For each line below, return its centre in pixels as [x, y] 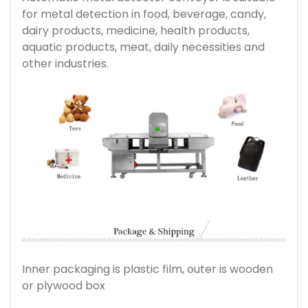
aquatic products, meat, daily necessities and [143, 47]
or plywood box [64, 285]
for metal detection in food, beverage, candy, [144, 14]
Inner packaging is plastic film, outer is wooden [147, 269]
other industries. [65, 64]
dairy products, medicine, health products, [136, 31]
